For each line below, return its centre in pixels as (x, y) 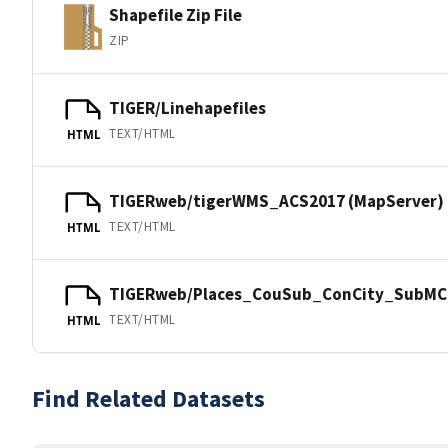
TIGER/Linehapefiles (187, 107)
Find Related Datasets (148, 398)
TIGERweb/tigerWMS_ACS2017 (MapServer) (276, 200)
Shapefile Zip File (175, 14)
